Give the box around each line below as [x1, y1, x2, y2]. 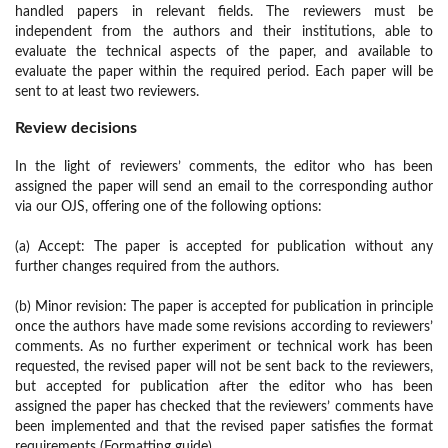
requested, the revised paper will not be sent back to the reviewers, [15, 360, 433, 375]
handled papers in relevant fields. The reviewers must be [15, 5, 433, 20]
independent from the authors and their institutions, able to [15, 25, 433, 40]
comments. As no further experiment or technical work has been [15, 340, 433, 355]
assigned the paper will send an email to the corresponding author [15, 180, 433, 195]
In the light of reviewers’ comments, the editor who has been [15, 160, 433, 175]
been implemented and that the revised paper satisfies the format [15, 420, 433, 435]
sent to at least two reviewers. [15, 85, 199, 100]
